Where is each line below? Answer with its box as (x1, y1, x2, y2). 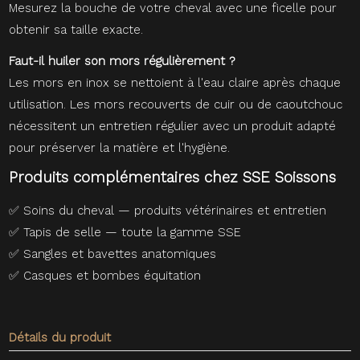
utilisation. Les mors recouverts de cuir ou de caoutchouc (9, 96, 343, 112)
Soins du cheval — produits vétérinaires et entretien (23, 202, 327, 218)
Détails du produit (9, 329, 112, 345)
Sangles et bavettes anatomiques (23, 246, 217, 261)
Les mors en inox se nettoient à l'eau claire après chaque (9, 75, 342, 90)
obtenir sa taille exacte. (9, 22, 144, 37)
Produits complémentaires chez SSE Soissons (9, 168, 337, 186)
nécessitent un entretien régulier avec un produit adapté (9, 118, 337, 133)
